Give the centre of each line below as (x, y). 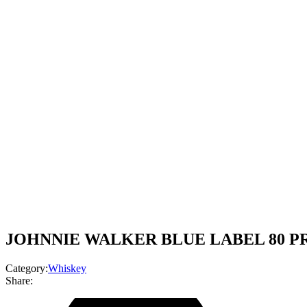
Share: (19, 280)
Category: (27, 268)
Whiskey (67, 268)
